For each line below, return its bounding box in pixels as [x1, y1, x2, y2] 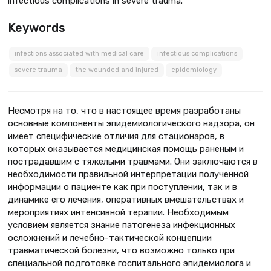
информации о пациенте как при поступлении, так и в [8, 181, 237, 193]
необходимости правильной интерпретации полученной [8, 169, 249, 180]
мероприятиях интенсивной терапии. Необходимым [8, 207, 229, 218]
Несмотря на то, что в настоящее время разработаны [8, 105, 241, 117]
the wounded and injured [75, 66, 158, 74]
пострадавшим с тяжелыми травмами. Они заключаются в [8, 156, 258, 168]
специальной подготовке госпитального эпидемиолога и [8, 258, 251, 269]
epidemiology [171, 66, 217, 74]
